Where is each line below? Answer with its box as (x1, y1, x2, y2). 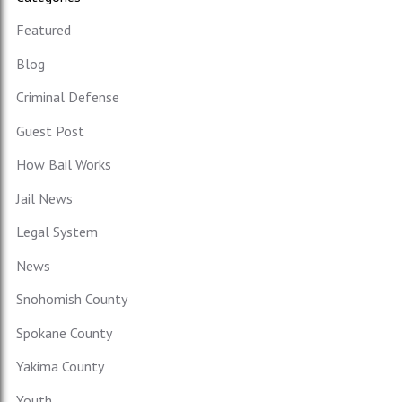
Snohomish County (15, 290, 127, 309)
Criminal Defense (15, 88, 119, 107)
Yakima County (15, 357, 104, 376)
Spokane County (15, 323, 112, 342)
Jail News (15, 188, 73, 207)
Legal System (15, 223, 98, 241)
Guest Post (15, 121, 84, 140)
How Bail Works (15, 155, 111, 174)
